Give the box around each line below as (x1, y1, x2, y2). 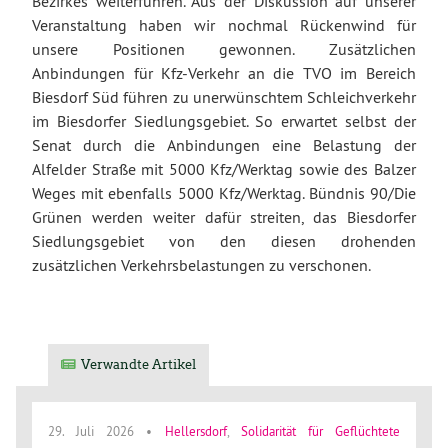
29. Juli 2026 (48, 422, 135, 439)
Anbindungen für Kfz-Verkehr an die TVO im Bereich (32, 62, 416, 83)
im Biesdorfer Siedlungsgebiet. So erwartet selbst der (32, 110, 416, 131)
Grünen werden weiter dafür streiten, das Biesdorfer (32, 206, 416, 227)
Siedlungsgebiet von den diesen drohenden (32, 230, 416, 251)
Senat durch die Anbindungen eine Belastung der (32, 134, 416, 155)
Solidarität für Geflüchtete (240, 422, 401, 439)
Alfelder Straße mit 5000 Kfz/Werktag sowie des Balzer (32, 158, 416, 179)
